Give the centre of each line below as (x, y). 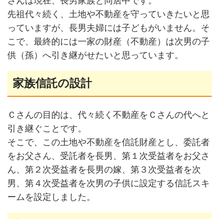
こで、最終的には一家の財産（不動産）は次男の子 (108, 42)
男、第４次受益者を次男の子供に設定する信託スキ (108, 183)
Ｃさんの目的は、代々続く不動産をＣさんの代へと (108, 115)
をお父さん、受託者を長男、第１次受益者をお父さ (108, 156)
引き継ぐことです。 (47, 128)
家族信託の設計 (53, 83)
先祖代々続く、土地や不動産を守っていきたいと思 (108, 14)
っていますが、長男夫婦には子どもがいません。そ (108, 28)
